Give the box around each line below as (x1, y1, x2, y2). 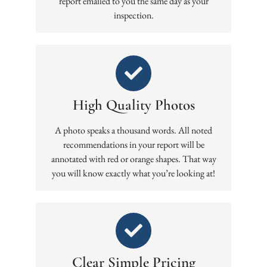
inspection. (113, 8, 154, 21)
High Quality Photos (72, 95, 195, 114)
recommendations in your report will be (63, 138, 204, 151)
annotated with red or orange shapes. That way (51, 152, 216, 165)
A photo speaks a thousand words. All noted (55, 123, 212, 136)
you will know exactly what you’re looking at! (52, 166, 215, 179)
